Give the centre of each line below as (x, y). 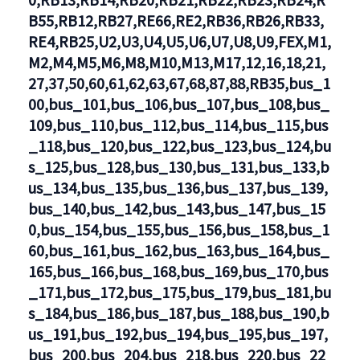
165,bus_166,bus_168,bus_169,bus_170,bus (178, 271)
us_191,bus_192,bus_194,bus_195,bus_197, (178, 333)
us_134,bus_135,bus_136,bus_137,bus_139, (178, 187)
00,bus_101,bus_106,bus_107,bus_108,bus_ (178, 104)
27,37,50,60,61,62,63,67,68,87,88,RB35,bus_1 (179, 83)
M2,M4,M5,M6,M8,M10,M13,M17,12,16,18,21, (176, 62)
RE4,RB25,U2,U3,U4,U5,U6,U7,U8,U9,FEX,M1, (179, 41)
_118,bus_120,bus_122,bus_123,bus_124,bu (179, 145)
